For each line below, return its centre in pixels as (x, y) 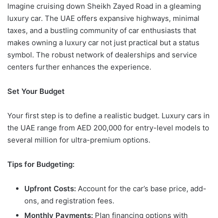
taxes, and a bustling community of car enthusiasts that (102, 31)
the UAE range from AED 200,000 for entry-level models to (108, 128)
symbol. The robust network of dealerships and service (102, 55)
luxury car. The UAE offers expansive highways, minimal (103, 18)
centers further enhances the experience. (79, 67)
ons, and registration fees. (69, 201)
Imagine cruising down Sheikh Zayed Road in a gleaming (104, 6)
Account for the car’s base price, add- (141, 189)
